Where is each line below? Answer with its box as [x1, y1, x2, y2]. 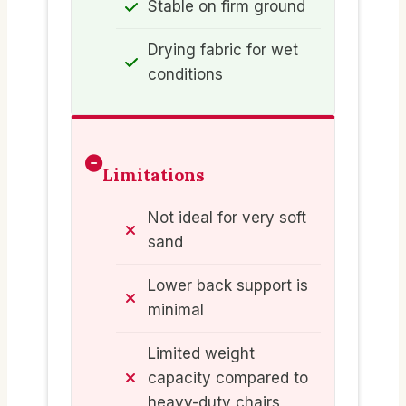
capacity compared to [148, 368, 308, 387]
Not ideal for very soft [148, 208, 306, 227]
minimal [148, 300, 204, 319]
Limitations [102, 164, 205, 187]
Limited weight [148, 343, 255, 362]
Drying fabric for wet [148, 41, 298, 60]
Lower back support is [148, 275, 308, 295]
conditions [148, 65, 223, 84]
